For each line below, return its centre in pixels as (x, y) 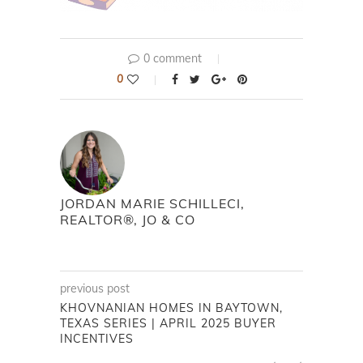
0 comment (173, 59)
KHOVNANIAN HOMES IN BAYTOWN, (171, 308)
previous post (95, 289)
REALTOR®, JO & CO (128, 220)
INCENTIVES (97, 339)
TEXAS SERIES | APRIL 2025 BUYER (168, 324)
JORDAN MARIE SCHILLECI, (152, 204)
